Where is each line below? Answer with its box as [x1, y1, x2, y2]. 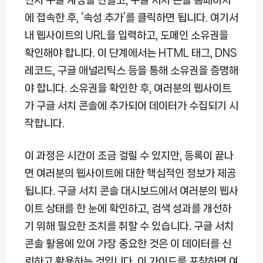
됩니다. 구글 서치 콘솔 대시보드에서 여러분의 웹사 [25, 186, 238, 197]
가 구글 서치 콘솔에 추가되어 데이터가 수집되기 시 [25, 100, 238, 111]
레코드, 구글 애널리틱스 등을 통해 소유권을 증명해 [25, 65, 238, 76]
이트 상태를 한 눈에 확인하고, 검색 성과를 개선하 [25, 203, 231, 214]
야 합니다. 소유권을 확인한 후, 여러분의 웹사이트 [25, 82, 231, 93]
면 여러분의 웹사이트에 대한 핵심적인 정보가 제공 [25, 168, 236, 179]
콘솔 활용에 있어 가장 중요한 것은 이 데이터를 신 [25, 238, 231, 249]
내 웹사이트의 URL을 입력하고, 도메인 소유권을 [25, 29, 228, 41]
